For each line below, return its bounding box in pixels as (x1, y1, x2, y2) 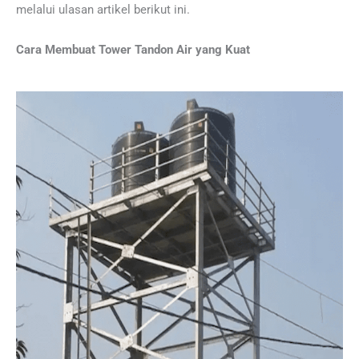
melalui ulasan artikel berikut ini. (16, 2, 190, 18)
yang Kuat (196, 42, 250, 57)
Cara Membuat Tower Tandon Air (16, 42, 192, 57)
